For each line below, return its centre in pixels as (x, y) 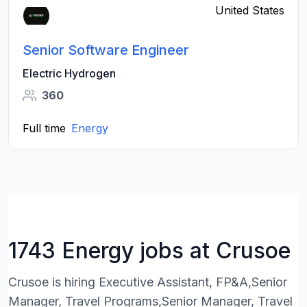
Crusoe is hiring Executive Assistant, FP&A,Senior (148, 282)
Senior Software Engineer (106, 50)
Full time (44, 128)
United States (250, 10)
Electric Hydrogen (69, 73)
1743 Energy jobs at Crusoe (149, 250)
